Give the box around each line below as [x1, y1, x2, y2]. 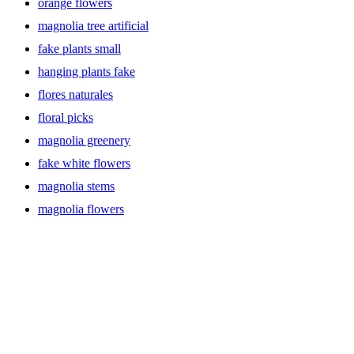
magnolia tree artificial [38, 18, 149, 32]
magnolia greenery [38, 133, 130, 147]
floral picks [38, 110, 93, 124]
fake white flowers [38, 156, 130, 170]
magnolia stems [38, 179, 115, 193]
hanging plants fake [38, 64, 135, 78]
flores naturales [38, 87, 113, 101]
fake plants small [38, 41, 121, 55]
